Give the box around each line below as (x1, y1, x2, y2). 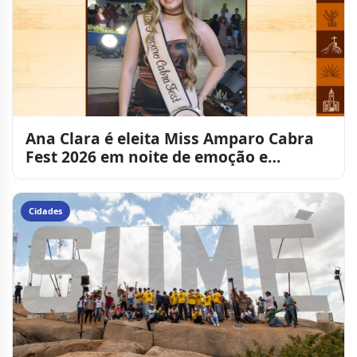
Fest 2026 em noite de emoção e (25, 145, 268, 167)
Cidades (29, 205, 62, 218)
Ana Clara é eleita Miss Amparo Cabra (25, 127, 314, 149)
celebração (25, 163, 109, 186)
